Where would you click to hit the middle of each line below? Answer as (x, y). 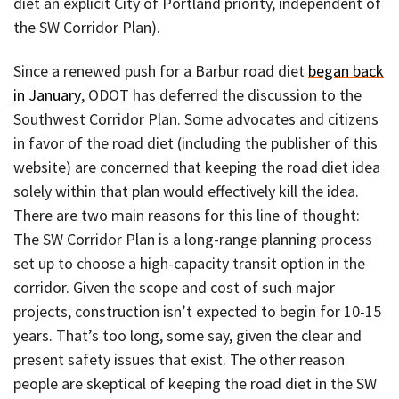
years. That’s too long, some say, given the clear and (187, 335)
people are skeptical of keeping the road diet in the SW (195, 383)
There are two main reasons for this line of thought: (187, 215)
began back (346, 71)
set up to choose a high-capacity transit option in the (189, 263)
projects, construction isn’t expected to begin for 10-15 (197, 311)
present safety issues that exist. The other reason (179, 359)
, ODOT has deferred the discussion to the (221, 95)
